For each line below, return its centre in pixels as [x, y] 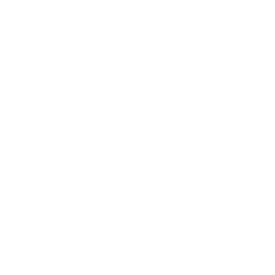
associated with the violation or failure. [104, 135]
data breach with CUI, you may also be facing [137, 183]
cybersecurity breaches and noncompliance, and [137, 85]
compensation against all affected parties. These [137, 216]
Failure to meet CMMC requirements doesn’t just [137, 35]
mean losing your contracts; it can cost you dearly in [137, 52]
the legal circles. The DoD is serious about [137, 68]
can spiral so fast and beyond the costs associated [137, 232]
